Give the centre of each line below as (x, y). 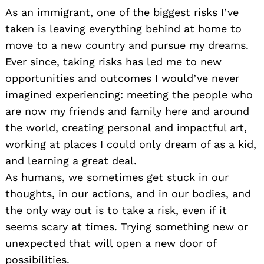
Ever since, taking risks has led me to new (113, 61)
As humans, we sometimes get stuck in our (117, 177)
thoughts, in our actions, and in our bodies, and (128, 193)
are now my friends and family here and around (127, 111)
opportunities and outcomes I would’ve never (122, 78)
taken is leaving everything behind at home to (123, 28)
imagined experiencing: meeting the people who (129, 94)
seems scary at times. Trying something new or (127, 226)
